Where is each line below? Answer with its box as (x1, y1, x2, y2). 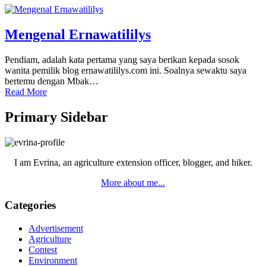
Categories (5, 199, 56, 212)
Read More (5, 86, 47, 97)
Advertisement (28, 223, 83, 233)
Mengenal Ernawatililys (5, 26, 151, 42)
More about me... (101, 177, 165, 188)
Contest (28, 244, 57, 255)
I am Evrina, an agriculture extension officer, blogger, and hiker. (14, 157, 252, 167)
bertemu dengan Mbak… (5, 75, 99, 86)
